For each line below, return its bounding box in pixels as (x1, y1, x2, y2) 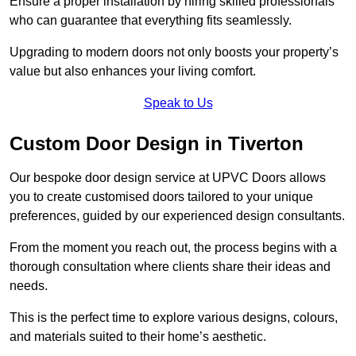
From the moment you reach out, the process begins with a (10, 240, 337, 254)
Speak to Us (143, 95, 213, 110)
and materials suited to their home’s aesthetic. (10, 329, 266, 343)
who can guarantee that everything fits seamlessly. (10, 13, 292, 27)
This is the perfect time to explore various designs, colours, (10, 310, 338, 324)
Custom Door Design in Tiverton (10, 132, 304, 154)
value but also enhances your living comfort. (10, 64, 256, 78)
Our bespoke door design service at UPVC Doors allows (10, 170, 326, 184)
